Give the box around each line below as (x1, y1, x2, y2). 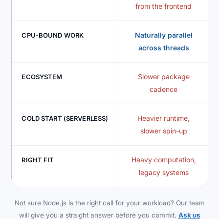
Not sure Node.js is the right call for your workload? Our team (14, 199, 205, 207)
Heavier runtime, (137, 114, 190, 123)
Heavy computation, (131, 155, 196, 164)
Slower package (137, 72, 190, 81)
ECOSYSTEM (22, 73, 63, 81)
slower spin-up (140, 127, 187, 135)
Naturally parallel (134, 31, 193, 40)
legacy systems (138, 168, 189, 177)
